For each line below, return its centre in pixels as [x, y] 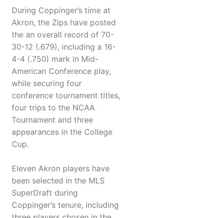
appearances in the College [62, 132]
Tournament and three [52, 120]
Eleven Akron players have [61, 169]
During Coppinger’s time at [61, 10]
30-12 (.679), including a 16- [64, 47]
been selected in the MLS [58, 181]
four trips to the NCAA [53, 108]
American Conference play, [61, 71]
